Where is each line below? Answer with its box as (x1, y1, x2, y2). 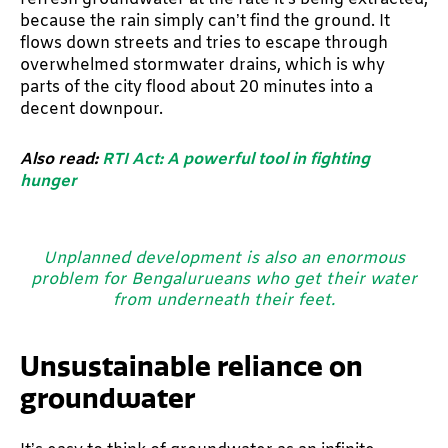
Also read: (20, 148, 98, 170)
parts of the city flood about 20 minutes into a (20, 76, 373, 98)
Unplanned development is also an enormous (43, 248, 405, 271)
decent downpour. (20, 98, 167, 120)
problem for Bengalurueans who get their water (31, 269, 417, 292)
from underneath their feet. (113, 290, 335, 313)
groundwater (20, 381, 195, 416)
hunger (20, 170, 77, 192)
